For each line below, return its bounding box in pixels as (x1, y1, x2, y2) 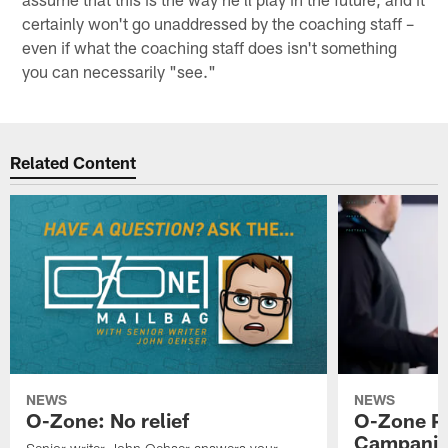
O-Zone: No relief (26, 407, 190, 432)
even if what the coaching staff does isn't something (22, 36, 398, 57)
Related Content (10, 152, 137, 173)
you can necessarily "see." (22, 60, 217, 81)
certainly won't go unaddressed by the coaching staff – (22, 12, 415, 33)
